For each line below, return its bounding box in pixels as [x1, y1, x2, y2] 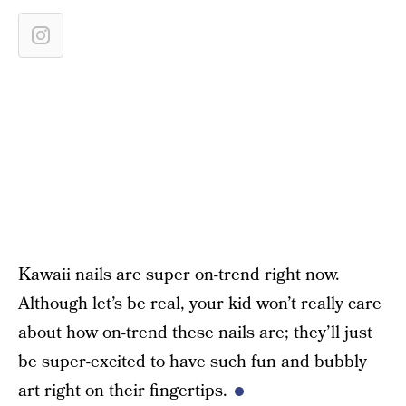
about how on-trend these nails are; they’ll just [18, 321, 372, 345]
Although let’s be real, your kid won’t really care [18, 292, 382, 316]
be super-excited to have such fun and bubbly [18, 350, 367, 374]
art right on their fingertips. [18, 379, 227, 403]
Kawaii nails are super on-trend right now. [18, 263, 340, 287]
